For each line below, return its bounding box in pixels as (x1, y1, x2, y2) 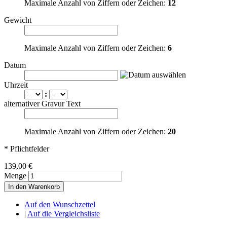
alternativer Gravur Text (4, 99, 81, 108)
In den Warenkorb (8, 183, 60, 191)
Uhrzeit (4, 81, 28, 90)
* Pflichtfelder (4, 144, 49, 154)
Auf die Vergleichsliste (27, 209, 100, 218)
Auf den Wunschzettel (24, 200, 95, 209)
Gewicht (4, 16, 31, 25)
